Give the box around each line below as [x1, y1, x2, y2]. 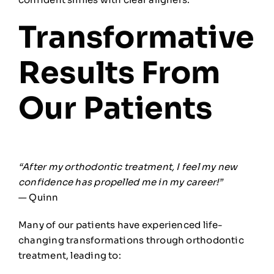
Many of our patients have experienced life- [18, 219, 223, 231]
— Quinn [18, 191, 59, 204]
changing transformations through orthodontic [18, 234, 244, 246]
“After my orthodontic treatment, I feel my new [18, 161, 238, 173]
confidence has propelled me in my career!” [18, 176, 223, 188]
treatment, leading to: [18, 250, 121, 262]
